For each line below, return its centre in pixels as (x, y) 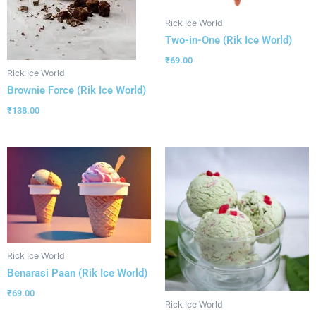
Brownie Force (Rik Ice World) (77, 90)
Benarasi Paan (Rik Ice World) (77, 273)
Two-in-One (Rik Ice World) (229, 40)
